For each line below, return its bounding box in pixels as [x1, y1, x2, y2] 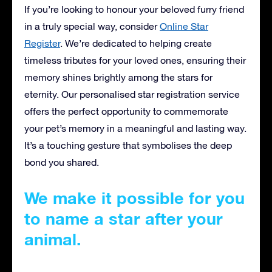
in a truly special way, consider [24, 20, 160, 32]
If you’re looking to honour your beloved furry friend [24, 3, 244, 15]
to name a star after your [24, 208, 223, 228]
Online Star [160, 20, 208, 32]
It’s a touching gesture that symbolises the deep [24, 139, 232, 151]
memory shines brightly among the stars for [24, 71, 212, 83]
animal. [24, 229, 81, 249]
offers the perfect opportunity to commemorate [24, 105, 228, 117]
